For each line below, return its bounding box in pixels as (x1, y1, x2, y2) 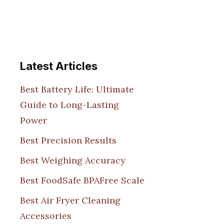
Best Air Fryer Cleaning (20, 194, 120, 206)
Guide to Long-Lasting (20, 98, 119, 110)
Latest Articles (20, 59, 97, 72)
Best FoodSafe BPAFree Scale (20, 174, 144, 186)
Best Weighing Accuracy (20, 154, 125, 166)
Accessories (20, 209, 71, 221)
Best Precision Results (20, 134, 116, 146)
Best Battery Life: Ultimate (20, 83, 134, 95)
